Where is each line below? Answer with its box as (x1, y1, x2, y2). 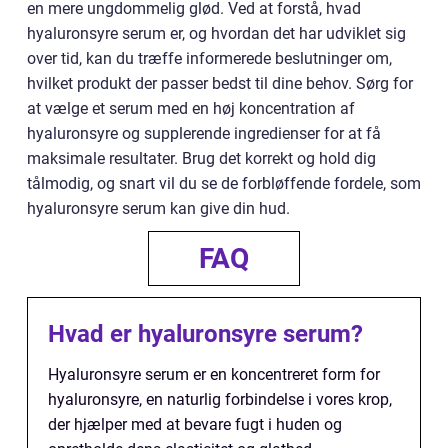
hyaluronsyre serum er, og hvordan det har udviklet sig (27, 24, 406, 44)
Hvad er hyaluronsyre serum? (48, 320, 363, 349)
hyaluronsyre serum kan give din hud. (27, 199, 290, 219)
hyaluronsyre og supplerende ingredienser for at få (27, 124, 381, 144)
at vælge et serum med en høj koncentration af (27, 99, 355, 119)
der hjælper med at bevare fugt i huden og (48, 415, 342, 435)
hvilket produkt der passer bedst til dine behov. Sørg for (27, 74, 413, 94)
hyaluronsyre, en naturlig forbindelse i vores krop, (48, 390, 392, 410)
